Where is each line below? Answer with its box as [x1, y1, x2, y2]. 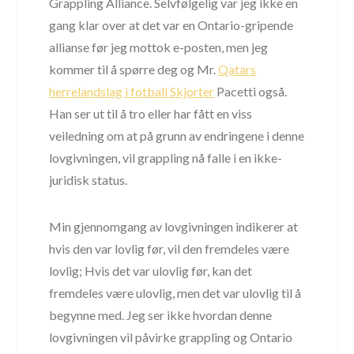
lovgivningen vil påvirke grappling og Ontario [49, 329, 293, 345]
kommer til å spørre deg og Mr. [49, 61, 219, 77]
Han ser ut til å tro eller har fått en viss [49, 105, 253, 121]
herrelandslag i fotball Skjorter [49, 83, 215, 99]
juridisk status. [49, 171, 128, 187]
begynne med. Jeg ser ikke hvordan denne [49, 307, 273, 322]
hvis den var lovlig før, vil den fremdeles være [49, 240, 290, 256]
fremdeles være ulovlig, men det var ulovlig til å [49, 284, 302, 300]
